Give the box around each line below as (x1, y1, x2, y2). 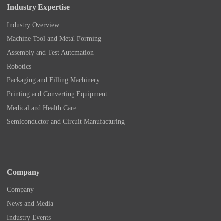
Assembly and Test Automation (7, 48, 94, 56)
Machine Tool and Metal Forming (7, 35, 101, 42)
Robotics (7, 62, 31, 70)
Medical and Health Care (7, 104, 76, 111)
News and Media (7, 199, 53, 207)
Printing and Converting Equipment (7, 90, 107, 98)
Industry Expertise (7, 2, 70, 11)
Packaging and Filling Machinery (7, 76, 100, 84)
